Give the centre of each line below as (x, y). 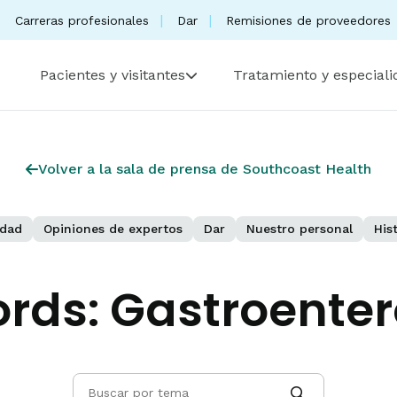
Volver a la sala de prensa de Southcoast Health (205, 169)
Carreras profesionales (82, 20)
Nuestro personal (300, 229)
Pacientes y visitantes (113, 75)
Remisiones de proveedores (308, 20)
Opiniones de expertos (113, 229)
